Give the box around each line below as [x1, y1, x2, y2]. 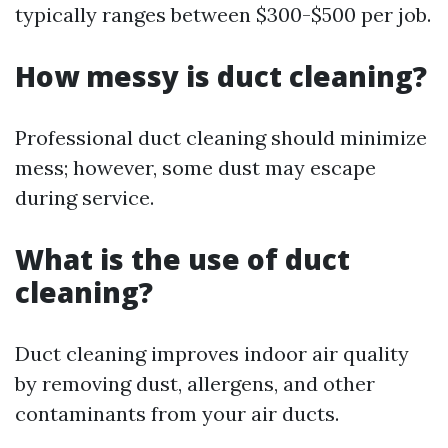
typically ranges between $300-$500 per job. [15, 2, 431, 28]
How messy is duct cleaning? [15, 57, 427, 96]
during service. [15, 185, 154, 211]
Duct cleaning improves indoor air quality [15, 341, 409, 367]
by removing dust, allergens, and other [15, 371, 375, 397]
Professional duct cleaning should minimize [15, 125, 427, 151]
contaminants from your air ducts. [15, 401, 339, 427]
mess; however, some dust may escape [15, 155, 376, 181]
